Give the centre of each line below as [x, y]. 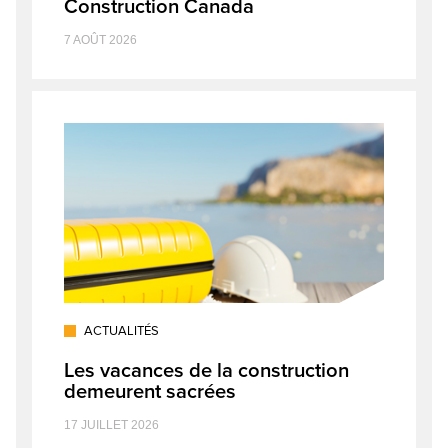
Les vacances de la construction [206, 370]
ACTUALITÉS [121, 331]
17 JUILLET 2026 [111, 425]
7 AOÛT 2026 [100, 40]
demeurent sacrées [150, 391]
